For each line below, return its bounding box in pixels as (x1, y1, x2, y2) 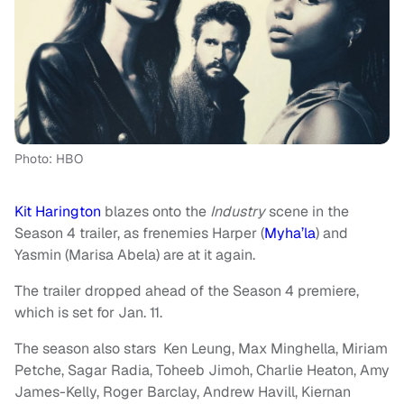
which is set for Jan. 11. (14, 302, 162, 322)
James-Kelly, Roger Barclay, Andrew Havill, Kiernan (14, 381, 351, 401)
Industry (210, 201, 269, 221)
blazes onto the (101, 201, 210, 221)
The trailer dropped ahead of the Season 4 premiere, (14, 280, 359, 300)
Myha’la (264, 223, 316, 243)
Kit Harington (14, 201, 101, 221)
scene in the (269, 201, 349, 221)
